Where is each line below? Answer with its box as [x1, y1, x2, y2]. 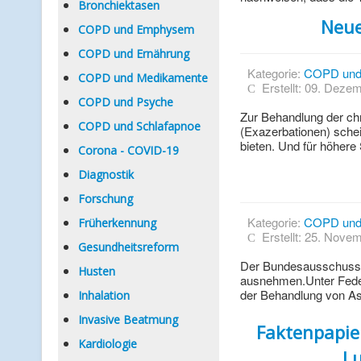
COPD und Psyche [78, 94, 173, 110]
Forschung [78, 191, 133, 206]
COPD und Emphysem [78, 22, 194, 37]
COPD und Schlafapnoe [78, 118, 201, 134]
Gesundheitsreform [78, 239, 179, 255]
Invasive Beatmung [78, 312, 178, 327]
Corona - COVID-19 [78, 143, 179, 158]
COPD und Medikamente [78, 70, 208, 85]
